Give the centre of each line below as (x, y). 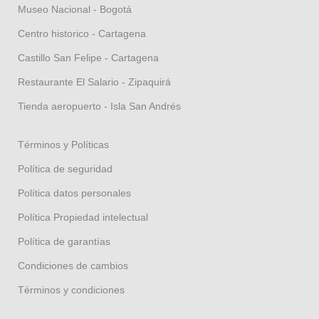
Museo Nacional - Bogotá (75, 10)
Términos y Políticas (63, 145)
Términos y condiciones (71, 290)
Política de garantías (64, 242)
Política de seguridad (65, 169)
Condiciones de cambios (73, 266)
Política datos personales (74, 193)
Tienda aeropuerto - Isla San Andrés (99, 106)
